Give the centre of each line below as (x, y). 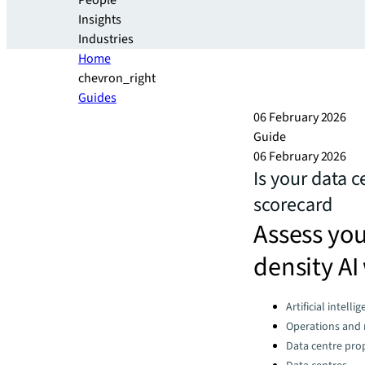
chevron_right (117, 78)
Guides (97, 98)
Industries (106, 39)
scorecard (293, 205)
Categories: (284, 303)
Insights (100, 20)
